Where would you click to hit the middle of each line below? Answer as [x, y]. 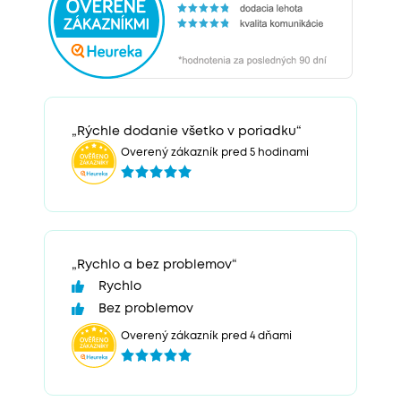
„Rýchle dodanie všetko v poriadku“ [187, 131]
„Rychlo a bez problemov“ [154, 264]
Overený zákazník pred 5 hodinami [215, 152]
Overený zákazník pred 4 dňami [206, 337]
